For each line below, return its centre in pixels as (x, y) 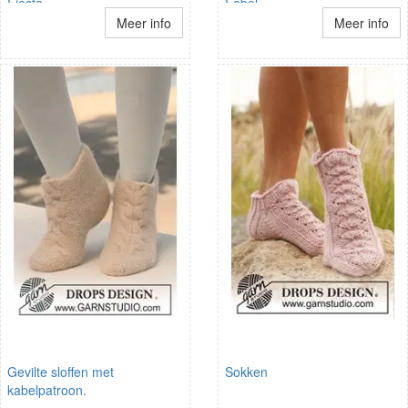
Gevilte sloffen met (61, 371)
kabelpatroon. (47, 389)
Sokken (246, 371)
